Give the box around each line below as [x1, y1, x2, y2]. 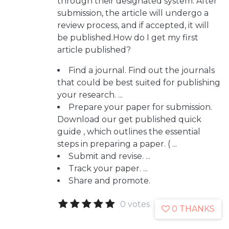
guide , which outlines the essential [57, 127, 200, 136]
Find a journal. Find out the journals [68, 65, 215, 75]
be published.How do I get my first [57, 33, 198, 42]
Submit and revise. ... [68, 151, 150, 161]
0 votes [120, 199, 150, 209]
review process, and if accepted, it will [57, 20, 209, 30]
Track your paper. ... [68, 164, 148, 173]
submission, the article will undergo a [57, 8, 209, 18]
